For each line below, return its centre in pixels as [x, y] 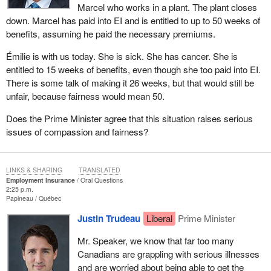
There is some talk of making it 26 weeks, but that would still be [130, 82]
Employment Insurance [40, 180]
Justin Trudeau [109, 219]
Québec [50, 198]
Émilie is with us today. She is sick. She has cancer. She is [122, 56]
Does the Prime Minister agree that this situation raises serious [129, 119]
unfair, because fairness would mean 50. [85, 96]
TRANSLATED [99, 170]
